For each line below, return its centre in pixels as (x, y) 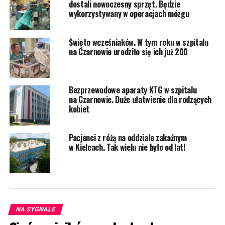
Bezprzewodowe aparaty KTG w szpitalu (133, 90)
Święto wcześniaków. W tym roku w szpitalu (138, 42)
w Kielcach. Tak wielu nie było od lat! (127, 147)
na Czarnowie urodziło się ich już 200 (128, 52)
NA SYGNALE (35, 209)
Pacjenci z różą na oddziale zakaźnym (128, 138)
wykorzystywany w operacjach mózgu (129, 14)
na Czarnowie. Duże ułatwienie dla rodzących (140, 100)
